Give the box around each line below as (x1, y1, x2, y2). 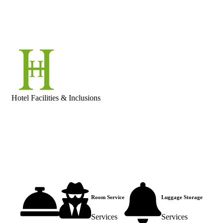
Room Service (91, 194, 124, 201)
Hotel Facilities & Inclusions (11, 93, 101, 102)
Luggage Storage (161, 194, 203, 201)
